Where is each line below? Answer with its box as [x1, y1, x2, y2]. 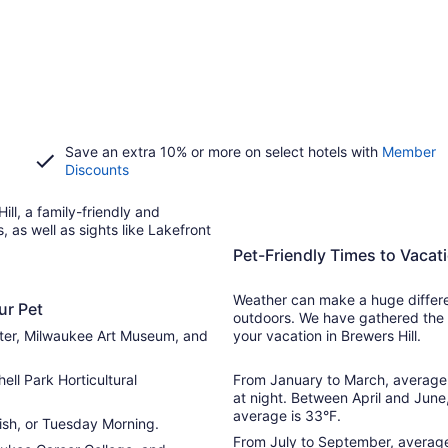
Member [381, 143, 436, 160]
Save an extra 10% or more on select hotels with [64, 143, 382, 160]
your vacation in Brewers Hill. [233, 327, 421, 344]
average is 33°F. [233, 407, 341, 424]
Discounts [64, 161, 129, 178]
